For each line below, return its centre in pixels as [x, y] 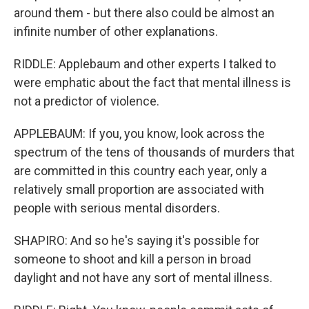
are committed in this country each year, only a [140, 171]
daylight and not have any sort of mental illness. [143, 278]
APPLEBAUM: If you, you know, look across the [139, 133]
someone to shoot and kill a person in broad [132, 259]
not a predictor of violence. [87, 101]
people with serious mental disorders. [117, 208]
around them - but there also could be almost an [144, 13]
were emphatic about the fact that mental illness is [152, 82]
